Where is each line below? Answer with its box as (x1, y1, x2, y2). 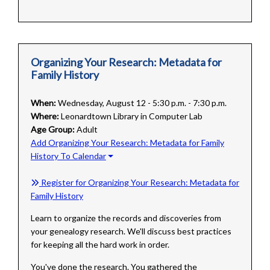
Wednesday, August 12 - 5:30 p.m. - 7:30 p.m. (57, 98, 227, 108)
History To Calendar (30, 151, 106, 162)
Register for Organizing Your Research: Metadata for (39, 177, 239, 188)
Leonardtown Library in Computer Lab (60, 111, 202, 122)
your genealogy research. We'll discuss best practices (30, 226, 231, 237)
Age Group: (30, 124, 75, 135)
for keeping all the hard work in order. (30, 239, 169, 250)
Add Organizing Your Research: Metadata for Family (30, 137, 224, 148)
